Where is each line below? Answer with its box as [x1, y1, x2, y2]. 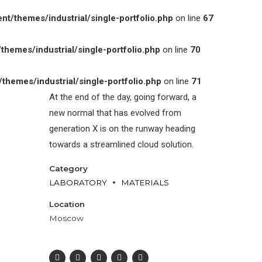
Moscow [49, 213, 84, 223]
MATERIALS [120, 177, 169, 187]
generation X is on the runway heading [49, 123, 195, 134]
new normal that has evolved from [49, 107, 181, 118]
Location [49, 199, 85, 209]
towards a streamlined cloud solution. [49, 139, 194, 150]
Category [49, 163, 88, 173]
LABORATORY [49, 177, 107, 187]
